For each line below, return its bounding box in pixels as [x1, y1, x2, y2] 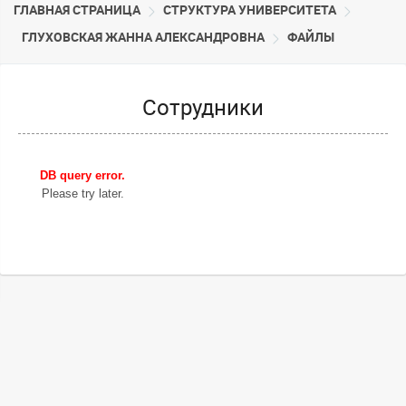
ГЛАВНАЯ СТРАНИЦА [14, 3, 140, 18]
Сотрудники [142, 95, 264, 121]
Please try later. [41, 187, 124, 201]
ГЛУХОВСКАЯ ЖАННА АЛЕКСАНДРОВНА [22, 30, 265, 45]
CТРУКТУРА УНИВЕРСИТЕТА [163, 3, 336, 18]
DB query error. [40, 169, 125, 183]
